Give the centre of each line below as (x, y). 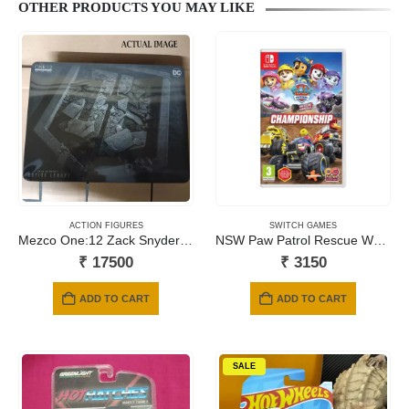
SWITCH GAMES (303, 226)
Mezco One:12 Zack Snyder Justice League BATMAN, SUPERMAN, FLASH (186, 241)
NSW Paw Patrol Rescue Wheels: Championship (380, 241)
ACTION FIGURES (106, 226)
